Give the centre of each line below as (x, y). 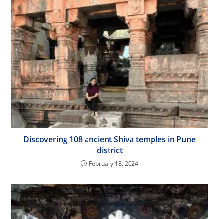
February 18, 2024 (114, 163)
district (109, 150)
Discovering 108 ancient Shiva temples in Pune (109, 139)
